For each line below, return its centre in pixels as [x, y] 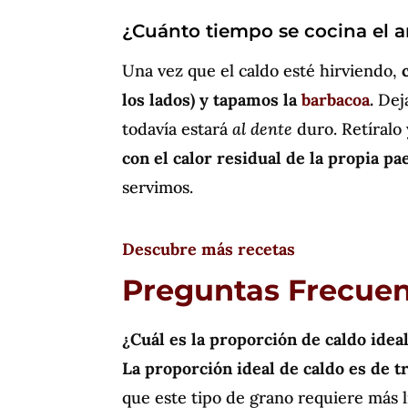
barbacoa [336, 99]
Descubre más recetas [209, 249]
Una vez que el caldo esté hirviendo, [262, 70]
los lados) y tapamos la [212, 99]
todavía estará [178, 128]
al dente [263, 128]
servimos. [158, 187]
